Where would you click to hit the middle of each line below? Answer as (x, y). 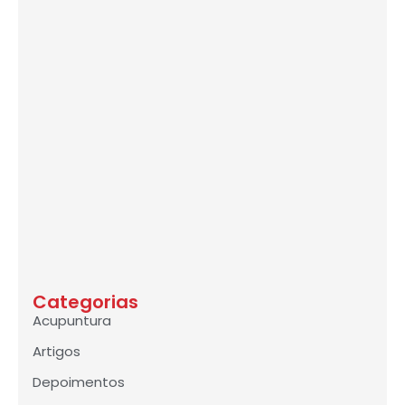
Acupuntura (72, 321)
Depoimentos (79, 382)
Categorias (85, 302)
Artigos (57, 352)
